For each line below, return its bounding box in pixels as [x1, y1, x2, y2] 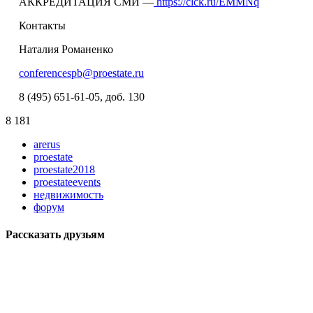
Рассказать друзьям [6, 228, 105, 241]
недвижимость [34, 188, 103, 201]
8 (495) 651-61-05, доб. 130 [18, 90, 145, 103]
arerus [34, 138, 60, 150]
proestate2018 [34, 163, 95, 175]
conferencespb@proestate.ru [18, 66, 144, 79]
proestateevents [34, 175, 101, 188]
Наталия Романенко [18, 43, 113, 55]
